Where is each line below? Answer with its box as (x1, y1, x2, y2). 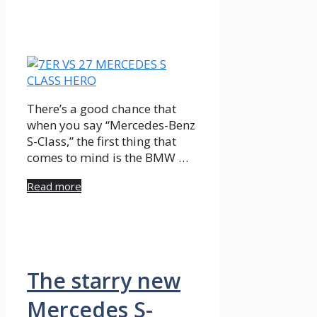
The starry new (27, 266, 180, 296)
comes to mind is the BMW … (27, 149, 188, 166)
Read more (27, 179, 81, 194)
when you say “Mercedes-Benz (27, 117, 195, 134)
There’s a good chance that (27, 100, 176, 117)
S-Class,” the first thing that (27, 133, 176, 150)
